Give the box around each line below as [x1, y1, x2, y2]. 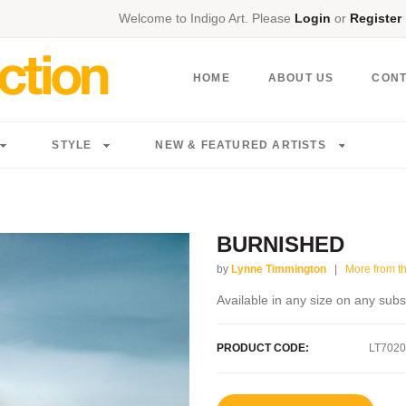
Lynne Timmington [231, 262, 326, 275]
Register [350, 11, 401, 25]
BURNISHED [217, 232, 344, 256]
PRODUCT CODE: [217, 342, 309, 355]
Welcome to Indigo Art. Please [119, 11, 295, 25]
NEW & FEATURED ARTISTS [155, 139, 326, 151]
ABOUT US [267, 72, 334, 84]
